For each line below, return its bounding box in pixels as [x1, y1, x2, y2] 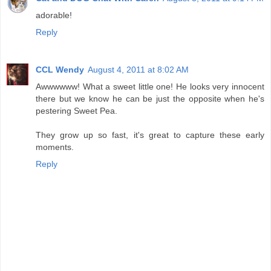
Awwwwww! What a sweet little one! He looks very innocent [36, 81, 264, 91]
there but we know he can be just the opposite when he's [36, 93, 264, 103]
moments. [36, 142, 74, 152]
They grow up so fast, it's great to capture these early [36, 129, 264, 140]
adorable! [36, 10, 72, 20]
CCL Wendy [36, 64, 84, 74]
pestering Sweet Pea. [36, 105, 117, 116]
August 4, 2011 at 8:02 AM [88, 64, 189, 74]
